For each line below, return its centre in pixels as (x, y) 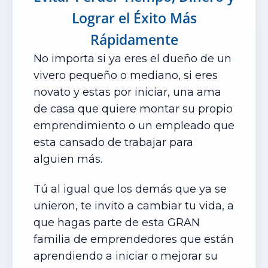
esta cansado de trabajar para (113, 142)
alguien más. (68, 159)
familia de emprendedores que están (134, 239)
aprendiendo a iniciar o (96, 256)
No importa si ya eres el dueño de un (133, 59)
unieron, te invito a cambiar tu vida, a (134, 206)
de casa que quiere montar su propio (133, 109)
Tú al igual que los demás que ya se (130, 189)
